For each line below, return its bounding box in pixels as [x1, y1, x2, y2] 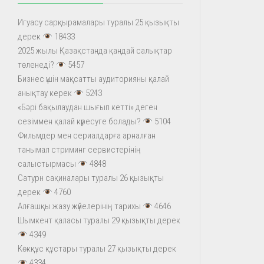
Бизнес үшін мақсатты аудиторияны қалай [18, 74, 169, 84]
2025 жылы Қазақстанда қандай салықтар [18, 45, 172, 56]
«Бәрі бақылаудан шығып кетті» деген [18, 102, 157, 113]
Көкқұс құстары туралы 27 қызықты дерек [18, 243, 176, 254]
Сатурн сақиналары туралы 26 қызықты [18, 173, 164, 183]
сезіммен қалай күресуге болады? [18, 116, 141, 127]
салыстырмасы [18, 159, 76, 169]
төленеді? [18, 60, 54, 70]
